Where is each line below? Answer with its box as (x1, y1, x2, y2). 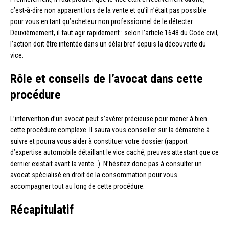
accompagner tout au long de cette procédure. (10, 181, 145, 190)
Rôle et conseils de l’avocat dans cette (10, 71, 203, 86)
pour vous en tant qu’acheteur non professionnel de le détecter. (10, 17, 194, 26)
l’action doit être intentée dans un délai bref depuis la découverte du (10, 39, 206, 48)
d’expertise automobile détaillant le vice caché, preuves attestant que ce (10, 148, 219, 156)
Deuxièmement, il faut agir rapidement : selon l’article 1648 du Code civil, (10, 28, 219, 37)
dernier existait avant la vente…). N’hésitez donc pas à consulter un (10, 159, 202, 168)
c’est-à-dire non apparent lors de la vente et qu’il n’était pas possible (10, 6, 207, 14)
